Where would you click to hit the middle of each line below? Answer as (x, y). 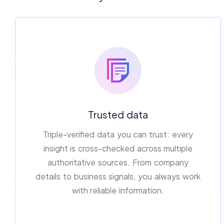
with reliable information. (118, 190)
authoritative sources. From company (118, 162)
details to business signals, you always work (118, 176)
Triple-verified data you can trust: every (118, 134)
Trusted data (118, 114)
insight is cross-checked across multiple (118, 148)
